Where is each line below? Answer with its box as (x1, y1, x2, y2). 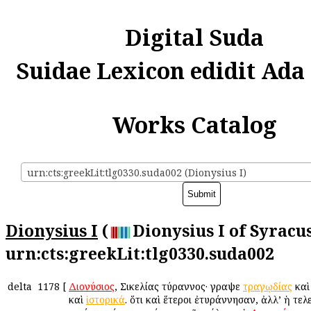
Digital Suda (125, 22, 264, 52)
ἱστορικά (86, 292, 125, 306)
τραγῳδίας (243, 279, 292, 293)
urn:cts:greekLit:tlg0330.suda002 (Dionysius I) (27, 166, 246, 180)
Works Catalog (112, 110, 277, 140)
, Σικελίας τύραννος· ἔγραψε (115, 279, 243, 293)
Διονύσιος (69, 279, 115, 293)
